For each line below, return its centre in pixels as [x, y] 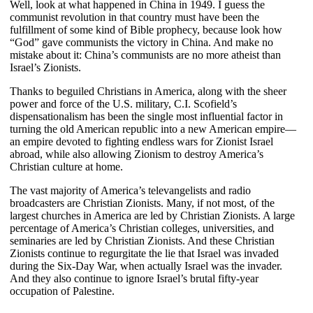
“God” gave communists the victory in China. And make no [141, 42]
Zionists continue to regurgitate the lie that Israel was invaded [144, 253]
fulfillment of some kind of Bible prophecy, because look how [146, 29]
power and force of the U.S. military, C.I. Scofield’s [123, 103]
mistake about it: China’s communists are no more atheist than [145, 54]
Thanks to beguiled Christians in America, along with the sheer [148, 91]
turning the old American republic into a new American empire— [153, 129]
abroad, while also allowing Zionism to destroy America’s [137, 154]
